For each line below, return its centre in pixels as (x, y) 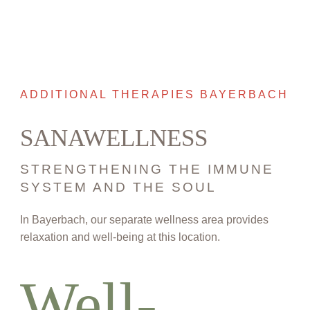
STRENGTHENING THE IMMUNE (147, 170)
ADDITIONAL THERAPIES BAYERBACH (154, 95)
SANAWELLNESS (113, 138)
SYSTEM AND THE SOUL (118, 188)
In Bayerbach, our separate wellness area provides (144, 220)
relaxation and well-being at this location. (120, 237)
